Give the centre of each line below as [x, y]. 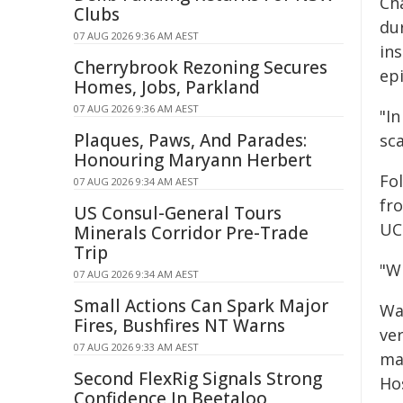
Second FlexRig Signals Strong [198, 379]
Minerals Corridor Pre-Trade [191, 233]
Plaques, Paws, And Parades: [190, 140]
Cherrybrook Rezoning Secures [201, 67]
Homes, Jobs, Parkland [167, 87]
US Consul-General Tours [178, 213]
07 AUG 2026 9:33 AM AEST [136, 347]
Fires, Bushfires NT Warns [179, 326]
